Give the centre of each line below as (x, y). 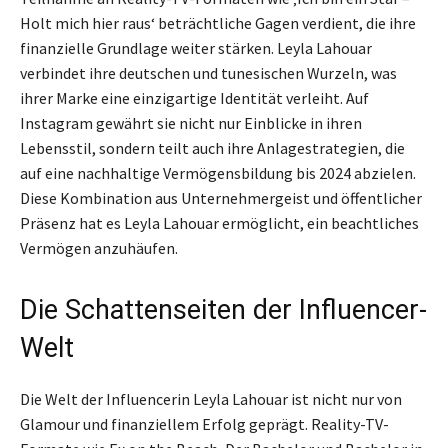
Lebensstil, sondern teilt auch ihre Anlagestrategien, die (212, 148)
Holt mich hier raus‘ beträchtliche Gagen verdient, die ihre (218, 23)
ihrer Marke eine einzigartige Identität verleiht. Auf (194, 98)
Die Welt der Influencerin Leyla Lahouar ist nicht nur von (211, 399)
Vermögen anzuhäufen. (99, 248)
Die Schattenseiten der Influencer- (223, 310)
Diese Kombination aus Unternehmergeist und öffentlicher (221, 198)
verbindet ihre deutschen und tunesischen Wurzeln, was (208, 73)
